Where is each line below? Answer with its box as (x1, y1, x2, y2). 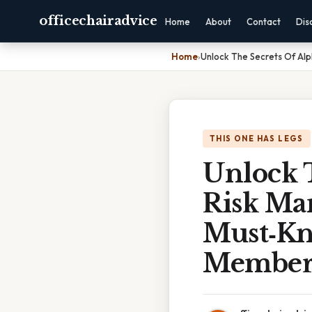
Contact (246, 16, 281, 27)
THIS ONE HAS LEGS (210, 134, 304, 143)
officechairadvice (39, 13, 157, 29)
